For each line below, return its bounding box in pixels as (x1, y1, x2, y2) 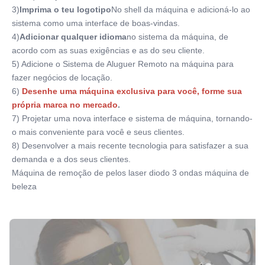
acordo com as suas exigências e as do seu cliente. (12, 46, 205, 56)
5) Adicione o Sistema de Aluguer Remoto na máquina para (12, 59, 234, 69)
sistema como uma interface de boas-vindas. (12, 18, 180, 28)
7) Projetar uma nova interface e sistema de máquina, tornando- (12, 114, 253, 124)
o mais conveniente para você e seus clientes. (12, 127, 185, 137)
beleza (12, 182, 37, 192)
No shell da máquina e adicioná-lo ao (111, 5, 250, 15)
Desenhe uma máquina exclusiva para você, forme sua (22, 86, 242, 96)
